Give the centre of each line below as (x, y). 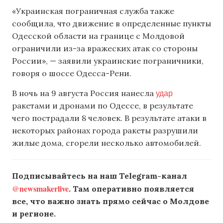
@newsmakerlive (40, 189)
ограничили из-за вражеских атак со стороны (105, 48)
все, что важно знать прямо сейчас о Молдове (111, 201)
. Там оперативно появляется (131, 189)
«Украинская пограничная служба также (93, 11)
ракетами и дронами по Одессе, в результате (103, 106)
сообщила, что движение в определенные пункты (111, 23)
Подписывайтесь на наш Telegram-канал (100, 176)
